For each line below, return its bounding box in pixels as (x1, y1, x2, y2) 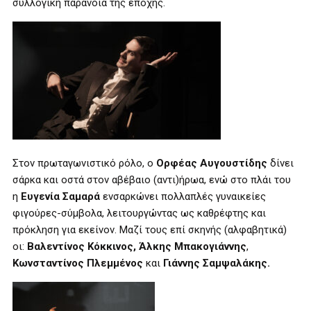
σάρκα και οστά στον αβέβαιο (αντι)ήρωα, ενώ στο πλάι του (12, 174, 291, 186)
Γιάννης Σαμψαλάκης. (163, 257, 270, 269)
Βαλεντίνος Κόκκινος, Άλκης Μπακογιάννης (27, 240, 246, 253)
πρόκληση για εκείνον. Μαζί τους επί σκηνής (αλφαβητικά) (12, 224, 287, 236)
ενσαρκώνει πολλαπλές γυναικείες (100, 190, 266, 203)
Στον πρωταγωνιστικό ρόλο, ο (12, 157, 156, 169)
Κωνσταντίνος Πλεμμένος (12, 257, 146, 269)
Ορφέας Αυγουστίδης (156, 157, 267, 169)
